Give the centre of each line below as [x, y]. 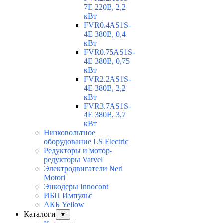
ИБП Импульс [68, 196]
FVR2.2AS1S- [107, 79]
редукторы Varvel [73, 160]
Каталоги [40, 214]
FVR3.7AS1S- [107, 106]
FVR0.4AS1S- [107, 25]
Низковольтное [69, 133]
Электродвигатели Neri [83, 169]
